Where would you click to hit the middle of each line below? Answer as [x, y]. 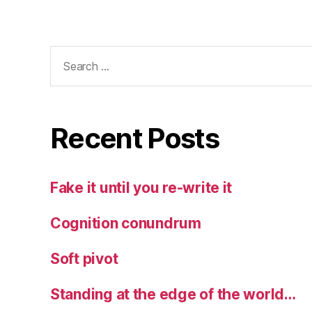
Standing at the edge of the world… [173, 294]
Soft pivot [84, 258]
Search [68, 54]
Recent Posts [135, 138]
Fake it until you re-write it [141, 187]
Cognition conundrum [126, 223]
